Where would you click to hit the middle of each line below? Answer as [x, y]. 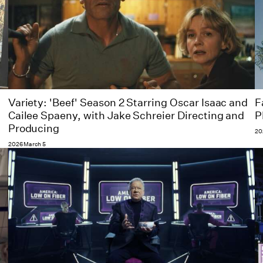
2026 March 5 [27, 145]
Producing [34, 129]
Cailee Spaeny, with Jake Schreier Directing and [126, 116]
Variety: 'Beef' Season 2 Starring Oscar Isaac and [128, 103]
